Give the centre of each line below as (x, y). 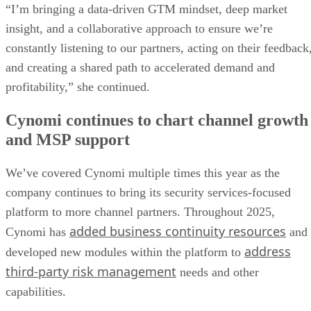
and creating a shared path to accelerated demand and (140, 67)
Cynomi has (37, 232)
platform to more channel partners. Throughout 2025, (140, 211)
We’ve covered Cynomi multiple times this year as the (143, 173)
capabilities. (37, 291)
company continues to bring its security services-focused (148, 192)
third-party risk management (91, 271)
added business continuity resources (178, 231)
